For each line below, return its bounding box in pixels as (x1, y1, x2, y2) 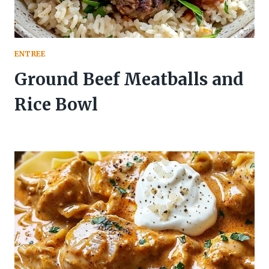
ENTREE (14, 49, 46, 59)
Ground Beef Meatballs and (14, 68, 244, 90)
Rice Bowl (14, 93, 98, 115)
